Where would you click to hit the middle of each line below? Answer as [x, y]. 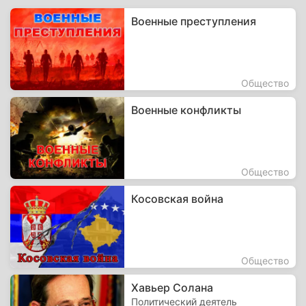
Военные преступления [194, 21]
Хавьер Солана [172, 288]
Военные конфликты [186, 110]
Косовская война [178, 199]
